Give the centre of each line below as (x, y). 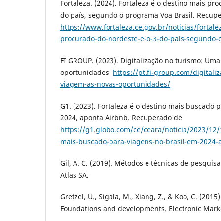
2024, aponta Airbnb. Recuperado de (121, 118)
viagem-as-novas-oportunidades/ (115, 84)
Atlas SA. (74, 175)
